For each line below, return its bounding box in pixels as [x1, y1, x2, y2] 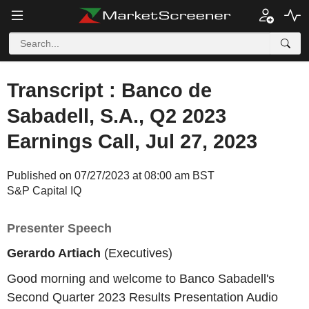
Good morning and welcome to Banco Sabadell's [7, 271, 275, 286]
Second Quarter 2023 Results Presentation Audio [7, 290, 278, 304]
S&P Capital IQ [7, 185, 81, 197]
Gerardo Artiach [7, 246, 101, 260]
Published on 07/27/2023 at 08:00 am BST [7, 170, 215, 181]
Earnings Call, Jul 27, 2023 [7, 130, 257, 152]
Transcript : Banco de [7, 79, 212, 101]
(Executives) [101, 246, 172, 260]
